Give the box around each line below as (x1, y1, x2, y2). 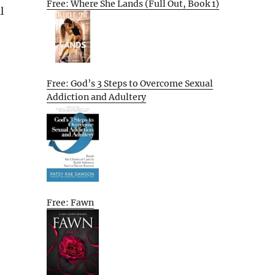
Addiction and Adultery (47, 91, 146, 103)
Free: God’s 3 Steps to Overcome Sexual (47, 77, 213, 89)
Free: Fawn (47, 197, 94, 208)
